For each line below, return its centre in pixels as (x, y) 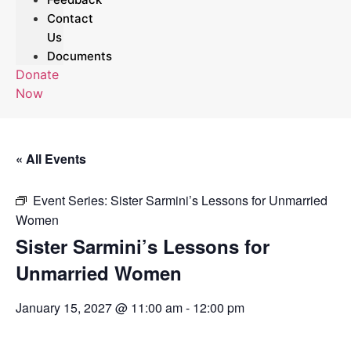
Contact (70, 19)
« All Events (51, 159)
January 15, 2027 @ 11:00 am (99, 308)
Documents (80, 56)
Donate (37, 75)
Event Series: (72, 201)
